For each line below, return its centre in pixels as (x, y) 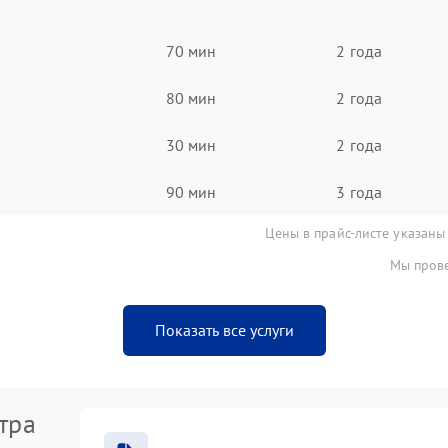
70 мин (191, 50)
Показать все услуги (224, 330)
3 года (359, 191)
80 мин (191, 97)
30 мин (191, 144)
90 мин (191, 191)
